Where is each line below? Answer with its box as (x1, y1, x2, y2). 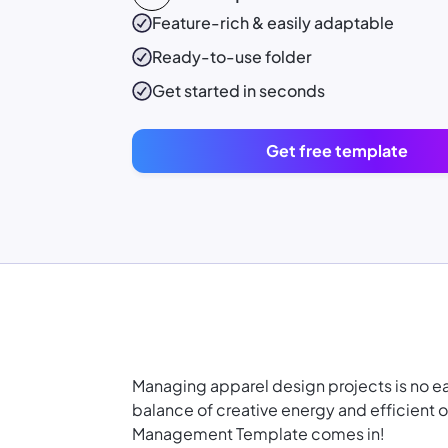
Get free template (266, 140, 408, 162)
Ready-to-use (152, 46, 265, 68)
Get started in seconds (152, 80, 325, 102)
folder (265, 46, 312, 68)
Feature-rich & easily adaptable (152, 12, 394, 34)
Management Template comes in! (132, 423, 385, 445)
